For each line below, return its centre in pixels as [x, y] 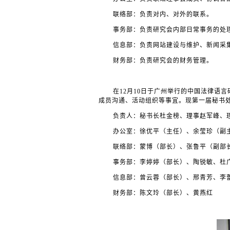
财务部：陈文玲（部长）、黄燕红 [163, 193]
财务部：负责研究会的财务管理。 [163, 61]
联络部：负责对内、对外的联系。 [163, 15]
